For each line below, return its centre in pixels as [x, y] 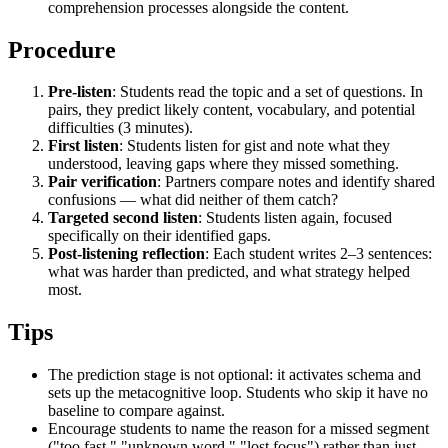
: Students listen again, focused [295, 218]
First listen [83, 146]
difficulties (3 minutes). [120, 128]
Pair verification [102, 182]
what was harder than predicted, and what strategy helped [229, 272]
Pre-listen [80, 92]
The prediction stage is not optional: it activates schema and [234, 375]
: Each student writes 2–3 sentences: [318, 254]
